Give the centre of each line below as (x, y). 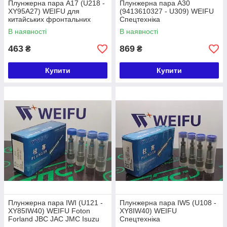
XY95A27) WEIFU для (44, 11)
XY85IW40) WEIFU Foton (49, 211)
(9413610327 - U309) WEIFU (167, 11)
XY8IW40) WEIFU (148, 211)
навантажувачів (34, 27)
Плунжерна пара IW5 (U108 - (168, 203)
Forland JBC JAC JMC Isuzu (54, 219)
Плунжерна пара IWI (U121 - (55, 203)
